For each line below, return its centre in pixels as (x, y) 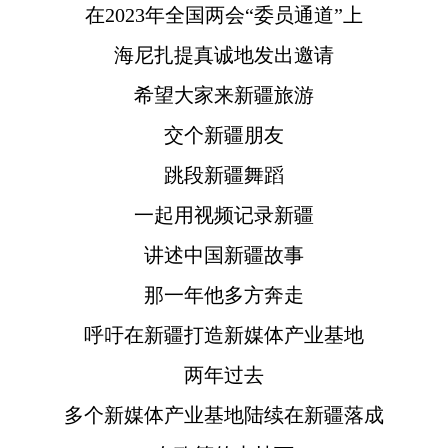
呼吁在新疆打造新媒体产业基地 (224, 334)
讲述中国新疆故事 (224, 254)
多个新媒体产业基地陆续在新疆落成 (224, 414)
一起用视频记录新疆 (224, 214)
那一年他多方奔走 (224, 294)
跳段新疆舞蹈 (224, 174)
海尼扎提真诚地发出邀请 (224, 54)
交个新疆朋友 (224, 134)
